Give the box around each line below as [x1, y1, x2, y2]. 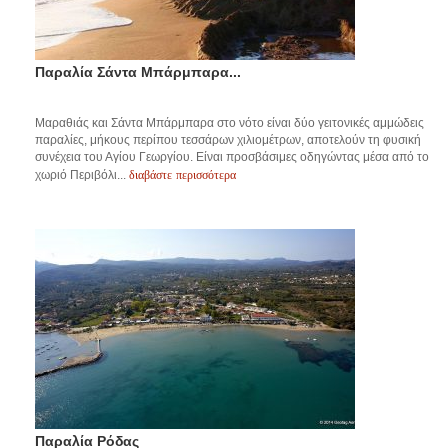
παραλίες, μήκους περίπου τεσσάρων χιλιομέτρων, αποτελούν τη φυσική [35, 132, 421, 147]
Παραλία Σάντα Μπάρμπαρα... [35, 63, 241, 80]
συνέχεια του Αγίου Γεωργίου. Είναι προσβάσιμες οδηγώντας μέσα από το [35, 149, 429, 164]
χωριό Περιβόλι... [35, 167, 129, 182]
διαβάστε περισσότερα [129, 166, 236, 182]
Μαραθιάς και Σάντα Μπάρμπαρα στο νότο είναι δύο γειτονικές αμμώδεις [35, 115, 424, 130]
